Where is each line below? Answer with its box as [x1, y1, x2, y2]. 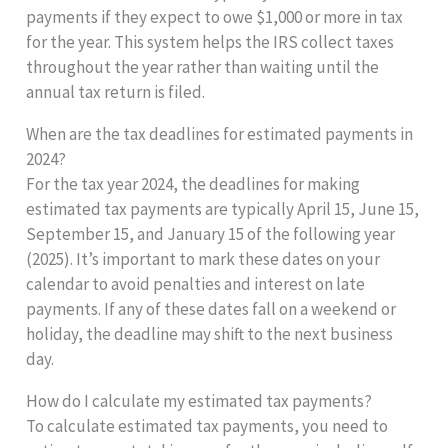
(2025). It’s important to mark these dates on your [26, 247, 381, 270]
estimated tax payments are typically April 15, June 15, [26, 197, 420, 220]
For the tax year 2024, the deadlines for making [26, 172, 361, 195]
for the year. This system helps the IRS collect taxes [26, 30, 395, 53]
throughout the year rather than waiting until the [26, 55, 380, 78]
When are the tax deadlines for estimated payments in [26, 122, 414, 145]
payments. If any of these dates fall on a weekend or [26, 297, 397, 320]
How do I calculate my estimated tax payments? [26, 389, 373, 412]
